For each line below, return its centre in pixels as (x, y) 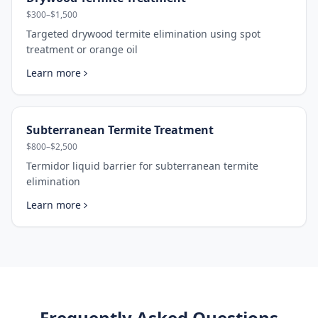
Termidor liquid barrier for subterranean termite (142, 166)
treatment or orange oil (82, 49)
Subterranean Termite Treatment (120, 130)
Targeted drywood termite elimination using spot (143, 34)
